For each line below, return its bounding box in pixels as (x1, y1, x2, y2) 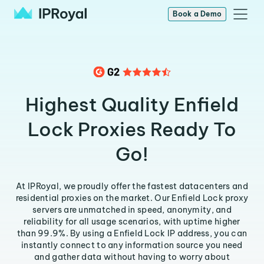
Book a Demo (173, 9, 222, 18)
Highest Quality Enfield (25, 93, 239, 116)
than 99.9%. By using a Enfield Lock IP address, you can (16, 228, 247, 239)
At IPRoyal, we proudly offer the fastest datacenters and (16, 181, 248, 192)
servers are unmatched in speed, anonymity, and (32, 204, 232, 215)
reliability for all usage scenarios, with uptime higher (24, 216, 240, 227)
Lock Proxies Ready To (28, 117, 236, 141)
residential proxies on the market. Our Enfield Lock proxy (15, 193, 249, 203)
